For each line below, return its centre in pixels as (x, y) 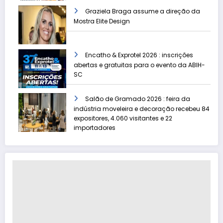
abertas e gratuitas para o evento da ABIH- (139, 65)
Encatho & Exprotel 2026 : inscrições (139, 55)
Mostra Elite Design (102, 21)
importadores (95, 127)
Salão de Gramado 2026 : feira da (138, 99)
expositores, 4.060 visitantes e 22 (123, 118)
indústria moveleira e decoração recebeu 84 (142, 109)
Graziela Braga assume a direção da (143, 11)
